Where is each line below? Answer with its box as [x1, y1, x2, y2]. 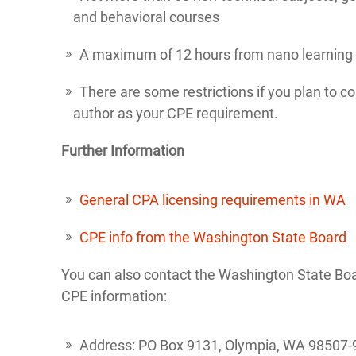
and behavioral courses [73, 9, 219, 26]
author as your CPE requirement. [73, 105, 278, 122]
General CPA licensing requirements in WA [79, 192, 346, 209]
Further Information [61, 142, 184, 160]
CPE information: [61, 288, 167, 305]
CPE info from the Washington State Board [79, 229, 346, 246]
